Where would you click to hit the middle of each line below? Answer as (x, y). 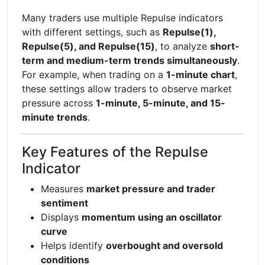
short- (225, 46)
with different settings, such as (92, 32)
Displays (61, 217)
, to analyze (182, 46)
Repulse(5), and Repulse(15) (88, 46)
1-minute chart (201, 74)
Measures (64, 188)
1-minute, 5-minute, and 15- (161, 103)
